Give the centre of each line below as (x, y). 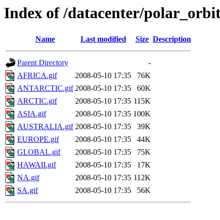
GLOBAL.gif (39, 152)
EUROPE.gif (38, 139)
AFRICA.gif (37, 76)
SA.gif (27, 191)
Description (172, 39)
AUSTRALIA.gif (45, 127)
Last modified (103, 39)
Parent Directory (43, 63)
